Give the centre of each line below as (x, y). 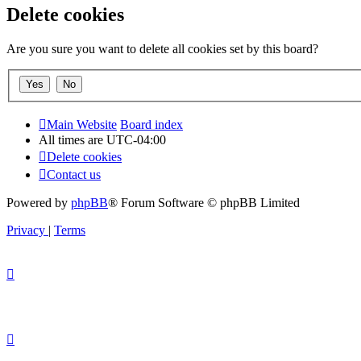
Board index (151, 124)
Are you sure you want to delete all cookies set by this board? (162, 49)
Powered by (39, 202)
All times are (73, 139)
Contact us (74, 174)
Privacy (26, 230)
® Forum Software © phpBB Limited (204, 202)
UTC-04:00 (136, 139)
